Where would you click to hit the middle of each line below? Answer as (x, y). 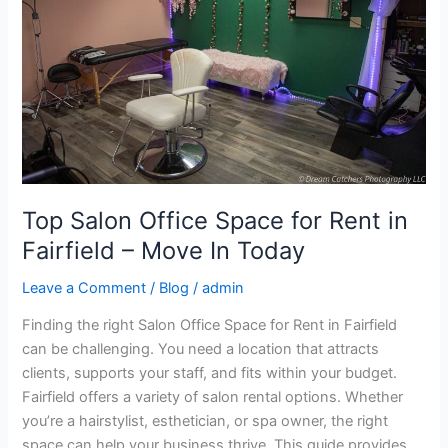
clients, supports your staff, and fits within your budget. (210, 373)
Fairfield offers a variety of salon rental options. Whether (213, 397)
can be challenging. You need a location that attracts (201, 349)
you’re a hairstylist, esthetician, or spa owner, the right (205, 421)
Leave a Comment (84, 287)
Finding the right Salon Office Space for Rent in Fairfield (210, 325)
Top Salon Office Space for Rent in (215, 221)
